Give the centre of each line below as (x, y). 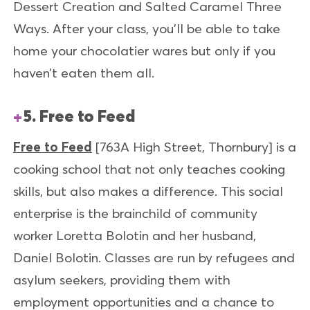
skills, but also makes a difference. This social (148, 191)
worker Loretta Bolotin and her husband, (135, 235)
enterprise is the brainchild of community (135, 213)
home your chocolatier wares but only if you (144, 51)
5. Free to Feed (79, 116)
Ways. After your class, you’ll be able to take (147, 29)
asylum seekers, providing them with (122, 279)
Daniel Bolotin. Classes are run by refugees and (154, 257)
